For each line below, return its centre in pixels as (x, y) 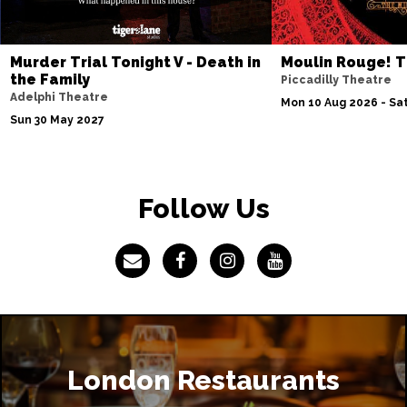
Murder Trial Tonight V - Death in (135, 63)
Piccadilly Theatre (337, 80)
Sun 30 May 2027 (57, 120)
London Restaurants (203, 381)
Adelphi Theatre (59, 98)
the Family (50, 80)
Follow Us (203, 209)
